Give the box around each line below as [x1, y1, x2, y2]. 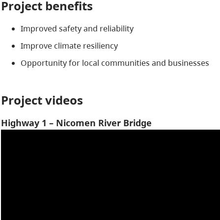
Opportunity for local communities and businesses [20, 57, 209, 68]
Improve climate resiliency [20, 40, 118, 51]
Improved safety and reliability [20, 23, 134, 34]
